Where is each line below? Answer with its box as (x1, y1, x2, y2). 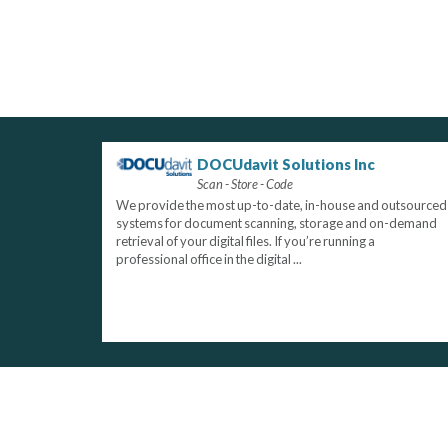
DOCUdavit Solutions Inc (197, 155, 376, 174)
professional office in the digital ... (115, 251, 302, 268)
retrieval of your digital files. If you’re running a (115, 233, 375, 250)
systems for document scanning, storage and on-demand (115, 215, 437, 232)
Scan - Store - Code (197, 176, 294, 193)
